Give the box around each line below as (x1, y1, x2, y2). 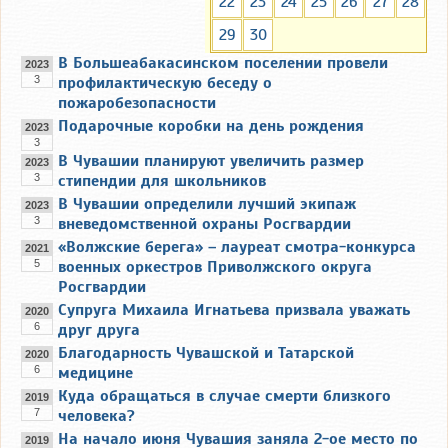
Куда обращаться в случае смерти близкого (58, 385, 391, 406)
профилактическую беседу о (58, 72, 272, 93)
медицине (58, 362, 133, 383)
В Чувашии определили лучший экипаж (58, 193, 356, 214)
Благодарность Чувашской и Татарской (58, 342, 354, 363)
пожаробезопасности (58, 92, 216, 113)
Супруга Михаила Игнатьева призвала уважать (58, 299, 410, 320)
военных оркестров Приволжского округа (58, 256, 372, 277)
